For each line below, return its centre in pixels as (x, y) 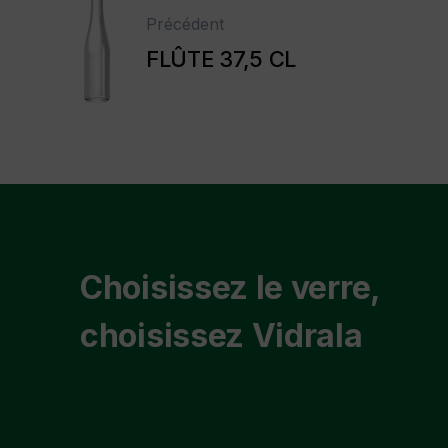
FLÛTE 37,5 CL (221, 59)
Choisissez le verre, (230, 287)
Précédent (185, 24)
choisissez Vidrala (221, 335)
